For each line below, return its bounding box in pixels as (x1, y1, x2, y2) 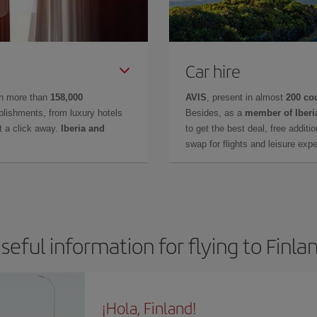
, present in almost (207, 91, 286, 103)
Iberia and (61, 122, 105, 134)
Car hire (185, 58, 241, 83)
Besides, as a (185, 107, 245, 118)
